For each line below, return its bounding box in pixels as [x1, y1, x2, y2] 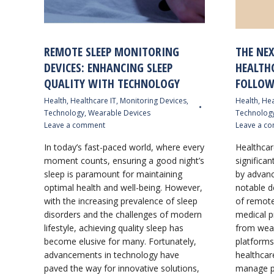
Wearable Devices [88, 108, 150, 118]
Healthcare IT [70, 95, 116, 106]
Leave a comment [44, 120, 105, 130]
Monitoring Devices [120, 95, 187, 106]
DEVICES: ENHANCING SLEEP [44, 59, 172, 76]
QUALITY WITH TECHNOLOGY [44, 75, 180, 92]
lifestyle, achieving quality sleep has [44, 222, 183, 234]
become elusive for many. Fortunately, [44, 235, 196, 247]
